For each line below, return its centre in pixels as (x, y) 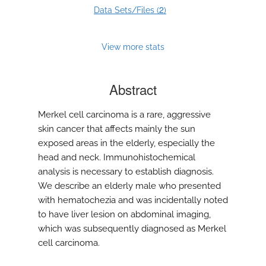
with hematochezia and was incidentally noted (133, 200)
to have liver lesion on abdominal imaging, (124, 215)
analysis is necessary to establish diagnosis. (126, 172)
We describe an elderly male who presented (129, 186)
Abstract (133, 89)
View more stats (133, 47)
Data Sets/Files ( (126, 10)
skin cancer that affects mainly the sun (117, 129)
